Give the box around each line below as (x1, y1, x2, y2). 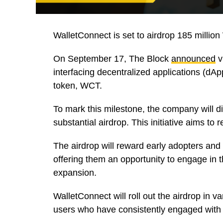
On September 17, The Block (53, 54, 171, 64)
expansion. (53, 168, 97, 178)
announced (171, 54, 216, 64)
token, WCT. (53, 81, 102, 91)
